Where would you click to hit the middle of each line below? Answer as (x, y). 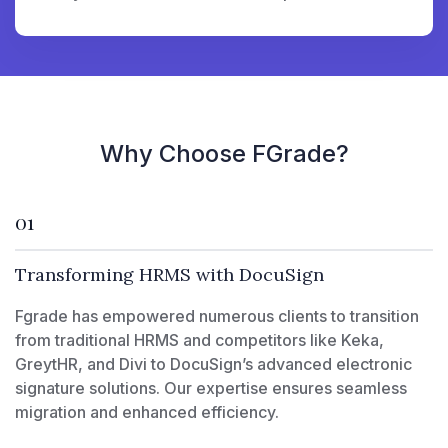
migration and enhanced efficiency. (147, 411)
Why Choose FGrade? (224, 153)
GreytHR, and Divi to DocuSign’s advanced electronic (213, 363)
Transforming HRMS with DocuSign (169, 274)
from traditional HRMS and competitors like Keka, (199, 339)
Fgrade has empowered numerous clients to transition (217, 315)
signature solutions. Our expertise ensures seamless (211, 387)
